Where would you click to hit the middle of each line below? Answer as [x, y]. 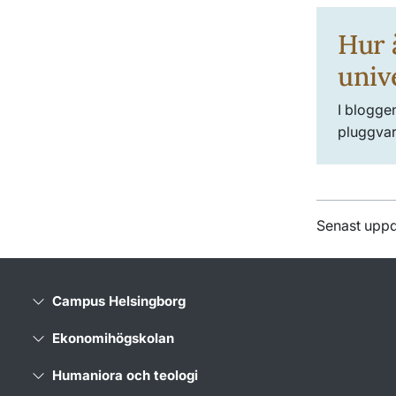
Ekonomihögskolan [113, 338]
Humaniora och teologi [125, 375]
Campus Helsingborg [119, 301]
